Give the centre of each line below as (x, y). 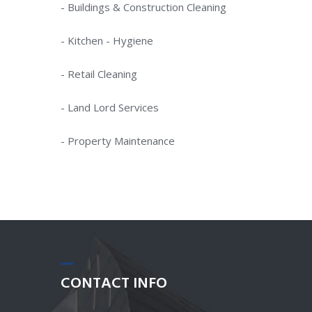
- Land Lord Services (110, 107)
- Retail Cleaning (99, 73)
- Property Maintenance (118, 140)
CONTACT (95, 284)
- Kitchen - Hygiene (107, 40)
